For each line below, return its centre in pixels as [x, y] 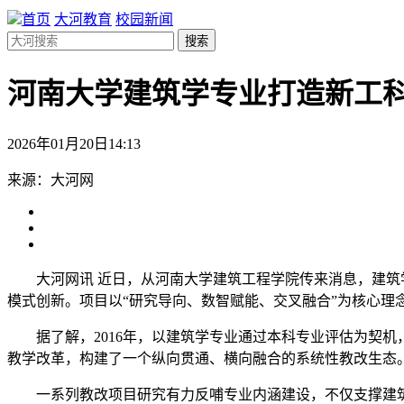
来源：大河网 [50, 179]
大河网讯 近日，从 [96, 279]
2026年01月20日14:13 [74, 143]
